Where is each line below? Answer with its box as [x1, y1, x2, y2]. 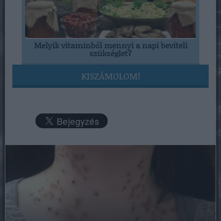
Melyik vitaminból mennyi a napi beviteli [34, 39, 187, 51]
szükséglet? [89, 47, 132, 59]
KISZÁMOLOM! [81, 70, 140, 83]
